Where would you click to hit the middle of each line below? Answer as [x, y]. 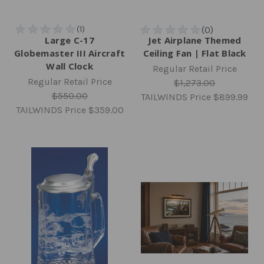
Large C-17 [70, 40]
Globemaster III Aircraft [70, 53]
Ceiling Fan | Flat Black [194, 53]
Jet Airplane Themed [194, 40]
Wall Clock [70, 66]
